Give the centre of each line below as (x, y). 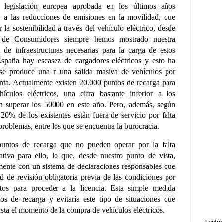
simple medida (152, 188)
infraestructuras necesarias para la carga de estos (95, 50)
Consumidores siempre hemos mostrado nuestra (95, 39)
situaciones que (151, 199)
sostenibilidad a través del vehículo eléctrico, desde (94, 28)
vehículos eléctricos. (133, 210)
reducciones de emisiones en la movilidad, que (99, 17)
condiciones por (150, 177)
